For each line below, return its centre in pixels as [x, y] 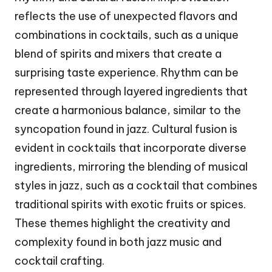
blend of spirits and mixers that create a [118, 53]
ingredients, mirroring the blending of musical [131, 166]
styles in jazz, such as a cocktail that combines [136, 185]
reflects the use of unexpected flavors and [126, 16]
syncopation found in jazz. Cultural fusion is [126, 129]
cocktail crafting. [59, 260]
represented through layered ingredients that [131, 91]
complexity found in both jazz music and [118, 242]
